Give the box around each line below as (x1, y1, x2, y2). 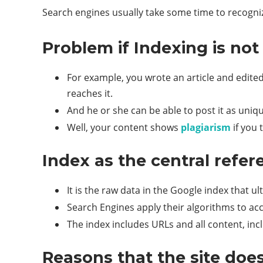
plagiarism (181, 120, 231, 134)
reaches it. (67, 86, 113, 100)
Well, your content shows (67, 120, 181, 134)
